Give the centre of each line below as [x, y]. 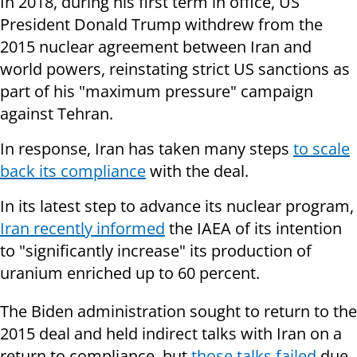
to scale [322, 149]
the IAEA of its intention [253, 229]
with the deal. [197, 171]
